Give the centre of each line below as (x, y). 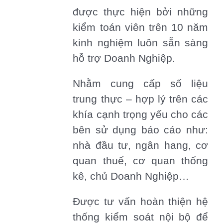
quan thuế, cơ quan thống (140, 161)
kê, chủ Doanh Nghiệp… (131, 176)
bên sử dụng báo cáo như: (140, 130)
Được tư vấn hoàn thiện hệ (140, 202)
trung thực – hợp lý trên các (140, 99)
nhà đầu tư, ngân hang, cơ (140, 146)
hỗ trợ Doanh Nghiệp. (124, 58)
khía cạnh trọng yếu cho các (140, 115)
